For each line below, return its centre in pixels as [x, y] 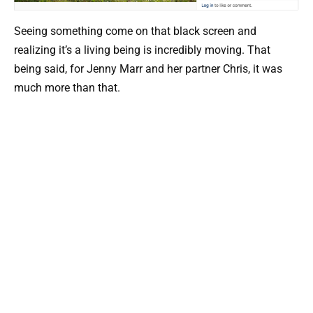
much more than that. [67, 88]
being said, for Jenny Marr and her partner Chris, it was [148, 69]
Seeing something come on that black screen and [135, 31]
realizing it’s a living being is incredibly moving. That [142, 50]
